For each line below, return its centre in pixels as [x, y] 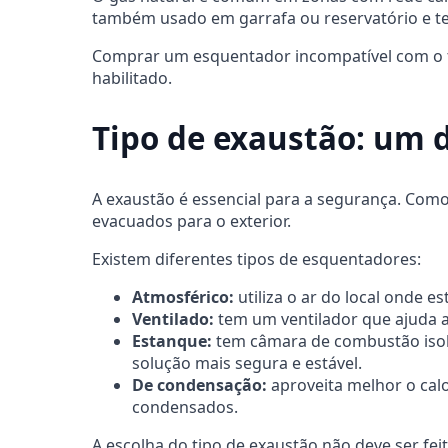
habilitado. [132, 77]
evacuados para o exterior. [191, 221]
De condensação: [199, 385]
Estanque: [172, 341]
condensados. [185, 407]
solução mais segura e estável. [247, 363]
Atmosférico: [183, 297]
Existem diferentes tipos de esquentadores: [256, 259]
